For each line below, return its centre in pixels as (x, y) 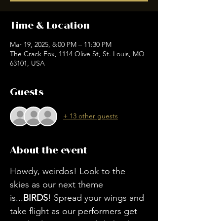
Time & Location (50, 25)
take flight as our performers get (75, 211)
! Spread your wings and (97, 198)
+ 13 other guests (91, 116)
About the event (49, 150)
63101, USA (27, 63)
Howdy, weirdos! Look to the (69, 171)
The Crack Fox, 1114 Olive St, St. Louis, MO (77, 54)
